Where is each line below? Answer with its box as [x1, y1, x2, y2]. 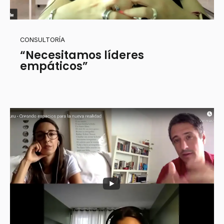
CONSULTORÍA [20, 36, 65, 44]
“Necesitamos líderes [20, 47, 144, 63]
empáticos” [20, 58, 88, 74]
